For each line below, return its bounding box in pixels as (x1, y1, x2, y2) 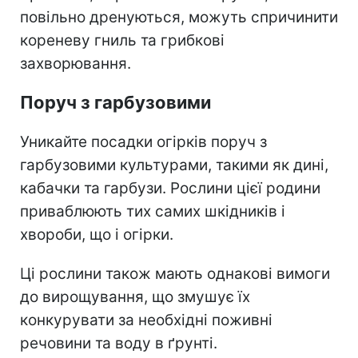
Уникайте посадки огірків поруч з (20, 132, 267, 151)
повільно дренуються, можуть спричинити (20, 7, 338, 26)
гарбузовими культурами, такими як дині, (20, 155, 328, 174)
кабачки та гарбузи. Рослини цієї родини (20, 178, 320, 197)
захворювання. (20, 54, 131, 73)
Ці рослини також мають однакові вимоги (20, 264, 330, 283)
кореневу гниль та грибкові (20, 30, 225, 50)
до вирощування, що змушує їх (20, 287, 250, 306)
